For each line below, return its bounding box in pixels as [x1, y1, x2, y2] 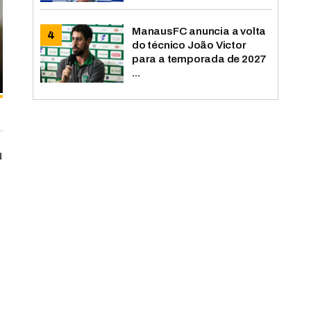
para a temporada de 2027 [132, 52, 267, 65]
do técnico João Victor [132, 38, 246, 51]
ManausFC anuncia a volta [132, 24, 267, 37]
